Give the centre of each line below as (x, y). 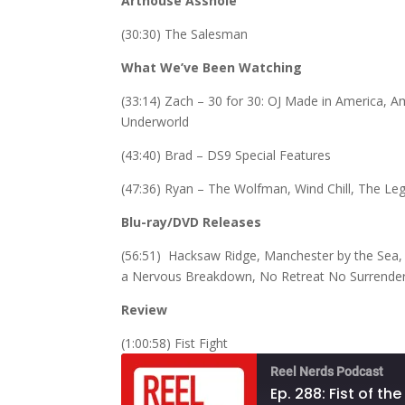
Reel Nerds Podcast (327, 372)
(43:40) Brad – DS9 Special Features (226, 155)
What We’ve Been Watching (212, 68)
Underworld (155, 122)
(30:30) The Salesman (185, 34)
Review (145, 310)
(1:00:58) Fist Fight (175, 344)
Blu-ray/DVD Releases (192, 222)
